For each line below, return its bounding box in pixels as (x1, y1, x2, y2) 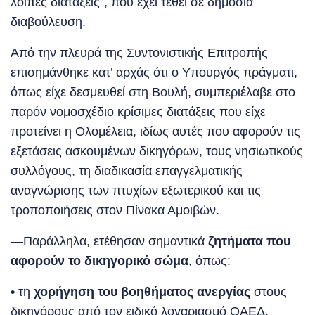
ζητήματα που (205, 234, 290, 249)
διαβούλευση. (11, 15, 86, 30)
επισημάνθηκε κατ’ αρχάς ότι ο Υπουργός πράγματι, (11, 65, 297, 80)
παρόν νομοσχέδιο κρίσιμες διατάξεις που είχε (11, 105, 266, 120)
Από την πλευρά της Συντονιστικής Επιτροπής (11, 46, 268, 60)
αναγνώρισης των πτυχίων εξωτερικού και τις (11, 184, 261, 198)
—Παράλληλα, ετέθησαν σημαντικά (11, 234, 205, 249)
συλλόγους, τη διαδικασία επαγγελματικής (11, 164, 243, 179)
